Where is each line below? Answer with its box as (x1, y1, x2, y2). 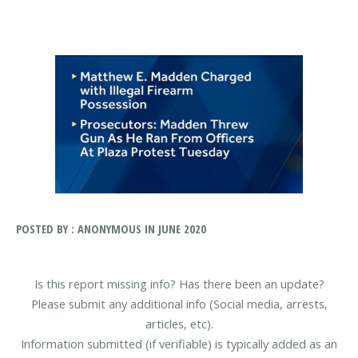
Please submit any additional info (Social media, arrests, (30, 296, 328, 312)
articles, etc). (145, 316, 213, 332)
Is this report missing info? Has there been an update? (34, 276, 324, 292)
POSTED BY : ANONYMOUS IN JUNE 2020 (16, 220, 206, 237)
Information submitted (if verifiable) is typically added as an (21, 336, 337, 352)
